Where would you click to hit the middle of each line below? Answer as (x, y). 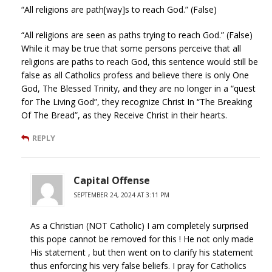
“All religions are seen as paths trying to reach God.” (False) (137, 35)
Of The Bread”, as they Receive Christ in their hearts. (124, 115)
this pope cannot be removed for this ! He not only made (142, 239)
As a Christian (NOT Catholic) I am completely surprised (139, 225)
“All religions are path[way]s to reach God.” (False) (119, 9)
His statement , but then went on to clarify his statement (142, 252)
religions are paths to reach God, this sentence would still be (140, 61)
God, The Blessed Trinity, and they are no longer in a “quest (138, 88)
